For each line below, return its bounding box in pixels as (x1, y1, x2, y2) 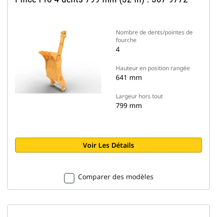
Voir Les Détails (83, 140, 134, 150)
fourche (116, 36, 137, 44)
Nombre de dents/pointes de (116, 28, 193, 36)
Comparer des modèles (77, 172, 154, 181)
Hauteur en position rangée (116, 64, 190, 72)
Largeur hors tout (116, 92, 163, 100)
